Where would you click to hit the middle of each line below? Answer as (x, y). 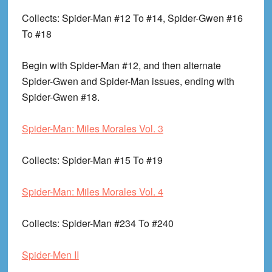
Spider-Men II (50, 255)
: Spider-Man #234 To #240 (115, 223)
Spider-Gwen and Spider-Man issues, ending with (128, 81)
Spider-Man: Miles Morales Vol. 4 (92, 192)
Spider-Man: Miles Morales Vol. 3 (92, 129)
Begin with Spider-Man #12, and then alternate (121, 66)
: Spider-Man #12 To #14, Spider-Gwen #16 (150, 18)
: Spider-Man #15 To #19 (110, 160)
